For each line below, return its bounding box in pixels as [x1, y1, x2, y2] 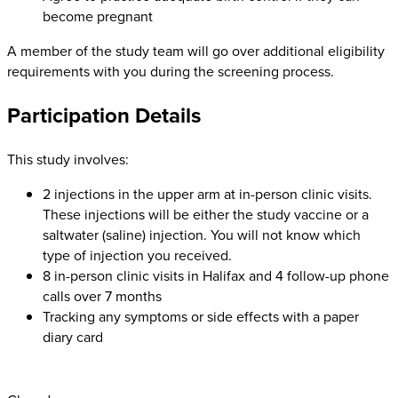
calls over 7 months [43, 285, 162, 306]
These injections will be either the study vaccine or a [43, 203, 369, 225]
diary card [43, 326, 103, 347]
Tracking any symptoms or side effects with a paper [43, 306, 359, 327]
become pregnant [43, 5, 153, 27]
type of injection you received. [43, 244, 232, 266]
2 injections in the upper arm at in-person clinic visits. [43, 183, 372, 204]
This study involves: [7, 148, 129, 170]
